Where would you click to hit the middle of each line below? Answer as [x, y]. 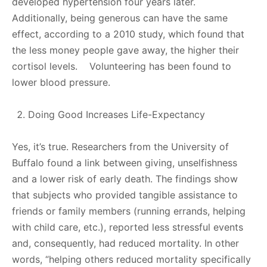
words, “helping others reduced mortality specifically [131, 259]
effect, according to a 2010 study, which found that [128, 34]
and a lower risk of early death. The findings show [125, 178]
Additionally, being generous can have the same [120, 18]
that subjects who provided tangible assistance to [125, 195]
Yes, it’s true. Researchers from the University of [120, 146]
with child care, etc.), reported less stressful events [128, 227]
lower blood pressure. [61, 82]
